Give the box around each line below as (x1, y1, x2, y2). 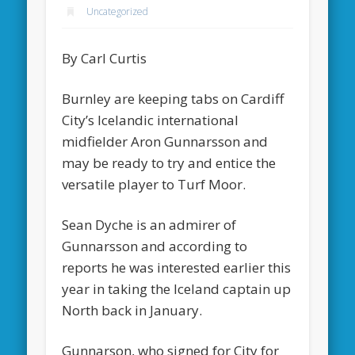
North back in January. (62, 300, 203, 319)
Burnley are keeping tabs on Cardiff (62, 89, 284, 108)
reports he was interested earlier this (62, 258, 292, 277)
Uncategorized (86, 4, 149, 18)
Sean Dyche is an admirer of (62, 215, 237, 234)
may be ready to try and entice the (62, 153, 277, 172)
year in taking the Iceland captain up (62, 279, 292, 298)
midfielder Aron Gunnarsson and (62, 132, 269, 151)
